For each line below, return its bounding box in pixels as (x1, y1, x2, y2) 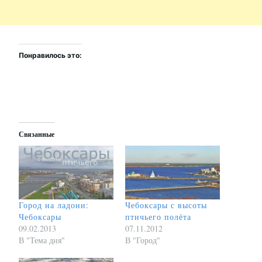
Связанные (19, 129, 54, 139)
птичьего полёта (125, 211, 191, 223)
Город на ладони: (19, 199, 89, 211)
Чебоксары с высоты (125, 199, 207, 211)
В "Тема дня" (19, 235, 65, 246)
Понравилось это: (19, 50, 82, 60)
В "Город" (125, 235, 160, 246)
